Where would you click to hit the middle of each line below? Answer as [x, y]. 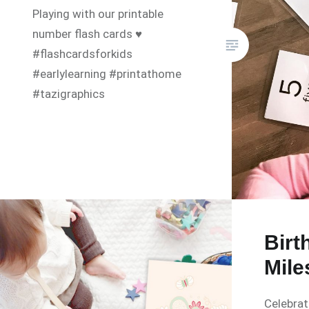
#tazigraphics [69, 94]
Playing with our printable [98, 14]
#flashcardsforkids [83, 54]
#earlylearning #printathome [107, 74]
